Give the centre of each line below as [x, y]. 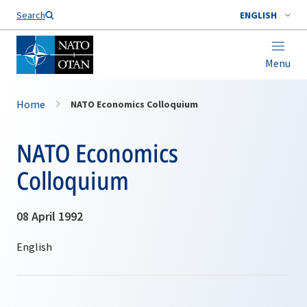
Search [31, 15]
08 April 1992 [50, 216]
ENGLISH [258, 15]
